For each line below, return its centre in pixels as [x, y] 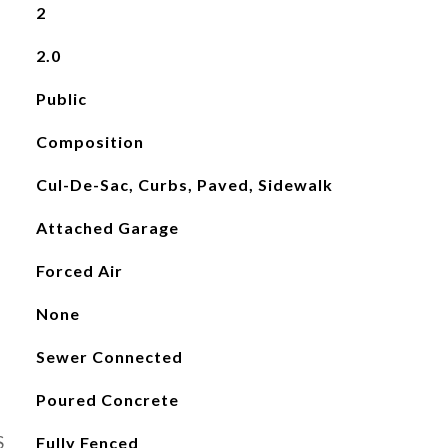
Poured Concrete [107, 399]
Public [61, 98]
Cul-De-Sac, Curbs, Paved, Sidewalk [184, 184]
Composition [89, 141]
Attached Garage [107, 227]
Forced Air [79, 270]
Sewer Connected [109, 356]
